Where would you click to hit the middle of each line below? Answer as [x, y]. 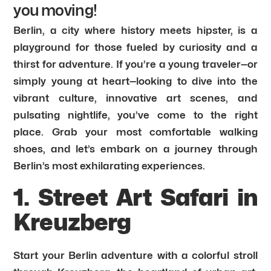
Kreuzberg [72, 222]
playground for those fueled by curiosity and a [135, 47]
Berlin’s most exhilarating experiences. [109, 165]
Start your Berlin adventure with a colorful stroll [135, 255]
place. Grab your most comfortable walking [135, 132]
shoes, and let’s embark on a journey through [135, 149]
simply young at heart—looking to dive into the [135, 81]
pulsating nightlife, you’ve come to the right [135, 115]
